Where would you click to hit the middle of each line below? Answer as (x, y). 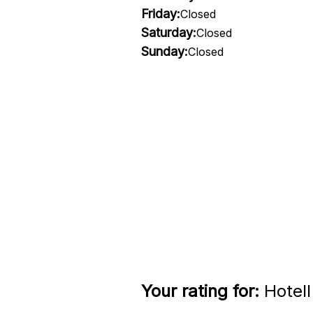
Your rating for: (200, 291)
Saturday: (168, 32)
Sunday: (164, 51)
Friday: (160, 14)
